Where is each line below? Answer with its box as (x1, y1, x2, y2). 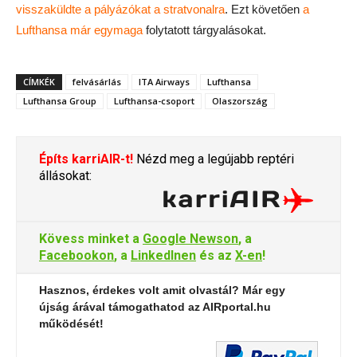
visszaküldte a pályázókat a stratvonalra (16, 2, 225, 16)
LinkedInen (131, 248, 196, 263)
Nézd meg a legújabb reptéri (133, 151, 294, 167)
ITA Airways (139, 76, 190, 88)
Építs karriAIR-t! (39, 151, 133, 167)
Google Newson (143, 231, 238, 246)
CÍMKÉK (23, 76, 55, 88)
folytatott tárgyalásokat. (143, 23, 266, 37)
